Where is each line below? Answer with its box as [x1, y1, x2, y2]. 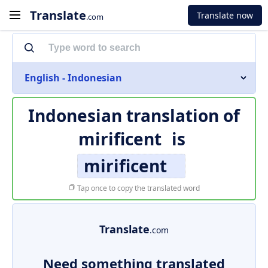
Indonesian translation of [28, 104, 240, 127]
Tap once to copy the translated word [75, 183, 200, 193]
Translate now [197, 9, 253, 21]
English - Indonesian [25, 71, 122, 84]
